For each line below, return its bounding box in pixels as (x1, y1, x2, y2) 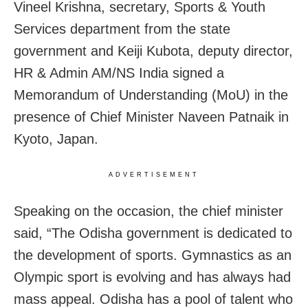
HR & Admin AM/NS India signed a (14, 65, 224, 80)
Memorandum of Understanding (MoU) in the (14, 87, 288, 102)
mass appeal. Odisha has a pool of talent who (14, 291, 293, 307)
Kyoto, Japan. (14, 131, 98, 146)
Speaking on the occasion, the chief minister (14, 203, 283, 219)
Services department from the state (14, 21, 230, 36)
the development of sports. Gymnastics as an (14, 247, 291, 263)
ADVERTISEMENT (109, 170, 199, 178)
